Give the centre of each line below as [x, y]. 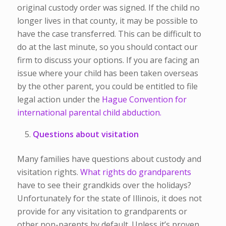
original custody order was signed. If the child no [108, 8]
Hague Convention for [144, 100]
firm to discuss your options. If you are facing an [108, 60]
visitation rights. [48, 172]
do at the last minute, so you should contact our [107, 47]
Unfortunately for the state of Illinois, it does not [109, 198]
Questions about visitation [86, 134]
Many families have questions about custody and [109, 159]
